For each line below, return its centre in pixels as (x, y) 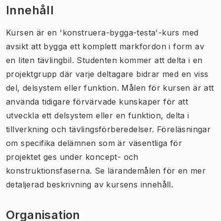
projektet (23, 157)
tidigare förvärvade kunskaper (101, 101)
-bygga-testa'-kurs (143, 32)
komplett (100, 46)
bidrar (148, 74)
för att (176, 101)
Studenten (97, 60)
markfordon (143, 46)
